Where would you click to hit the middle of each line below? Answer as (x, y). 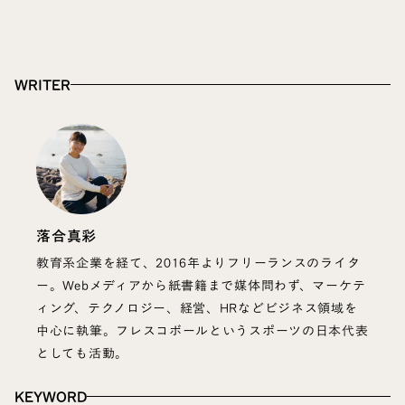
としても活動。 (82, 353)
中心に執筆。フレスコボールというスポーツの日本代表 (202, 330)
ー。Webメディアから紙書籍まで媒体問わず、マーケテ (201, 285)
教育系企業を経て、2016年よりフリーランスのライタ (198, 263)
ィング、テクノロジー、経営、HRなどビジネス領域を (197, 308)
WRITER (42, 85)
